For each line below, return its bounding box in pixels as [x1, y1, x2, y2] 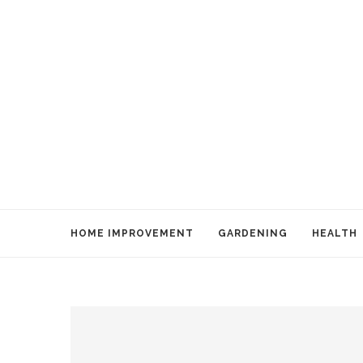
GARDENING [218, 228, 288, 240]
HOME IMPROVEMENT [70, 228, 194, 240]
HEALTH [312, 228, 357, 240]
